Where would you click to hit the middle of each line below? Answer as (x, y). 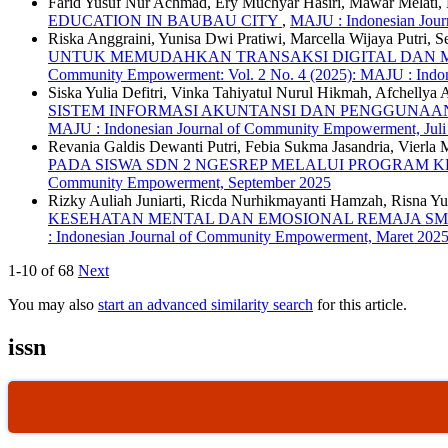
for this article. (360, 305)
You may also (53, 305)
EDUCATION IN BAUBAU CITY (165, 21)
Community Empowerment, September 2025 (189, 183)
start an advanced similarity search (205, 305)
